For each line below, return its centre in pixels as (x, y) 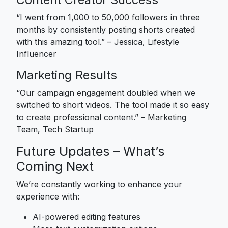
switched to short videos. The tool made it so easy (113, 105)
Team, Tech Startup (55, 129)
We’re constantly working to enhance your (99, 184)
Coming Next (55, 166)
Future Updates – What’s (90, 151)
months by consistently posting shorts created (106, 29)
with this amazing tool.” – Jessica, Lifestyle (98, 41)
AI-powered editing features (87, 217)
